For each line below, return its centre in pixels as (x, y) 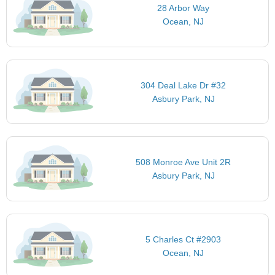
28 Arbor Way (184, 8)
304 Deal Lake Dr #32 (184, 85)
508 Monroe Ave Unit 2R (184, 162)
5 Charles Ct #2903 (184, 239)
